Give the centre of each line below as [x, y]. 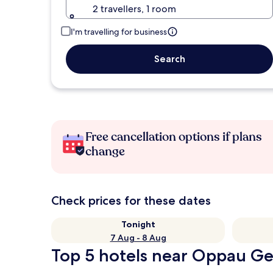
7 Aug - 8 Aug [138, 238]
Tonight [138, 224]
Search [169, 59]
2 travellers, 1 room [134, 9]
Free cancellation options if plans [174, 137]
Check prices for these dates [131, 200]
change [105, 151]
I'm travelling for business [119, 32]
